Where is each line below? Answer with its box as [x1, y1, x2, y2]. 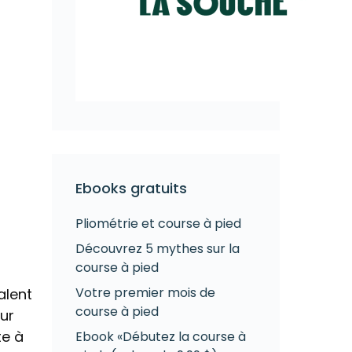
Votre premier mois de [75, 284, 215, 302]
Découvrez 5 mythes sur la [75, 240, 240, 258]
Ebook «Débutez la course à [75, 328, 246, 346]
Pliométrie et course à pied [75, 214, 241, 233]
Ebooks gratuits [75, 178, 187, 198]
